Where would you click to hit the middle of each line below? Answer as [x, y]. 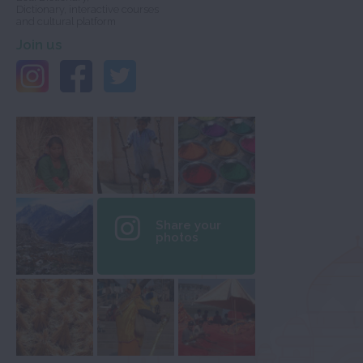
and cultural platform [66, 22]
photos [177, 238]
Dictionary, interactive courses [88, 10]
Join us [39, 45]
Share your [188, 226]
